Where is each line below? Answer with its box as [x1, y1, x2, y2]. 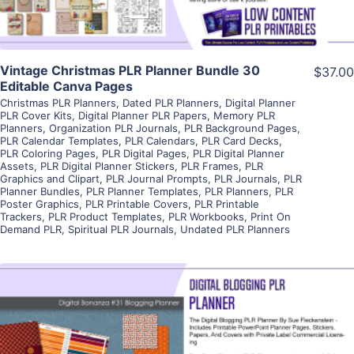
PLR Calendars [125, 134, 195, 147]
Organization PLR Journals [49, 121, 178, 134]
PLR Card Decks [201, 134, 279, 147]
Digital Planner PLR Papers [78, 108, 207, 122]
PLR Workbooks [168, 209, 244, 223]
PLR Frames [181, 159, 239, 172]
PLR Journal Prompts [106, 171, 208, 185]
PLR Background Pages [184, 121, 297, 134]
